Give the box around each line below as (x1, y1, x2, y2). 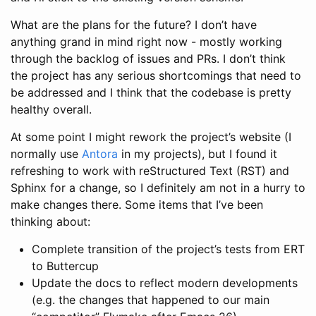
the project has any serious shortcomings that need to (11, 68, 301, 83)
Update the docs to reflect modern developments (32, 275, 298, 290)
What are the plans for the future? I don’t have (11, 17, 257, 32)
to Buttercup (32, 258, 99, 273)
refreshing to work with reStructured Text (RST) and (11, 163, 289, 178)
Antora (82, 146, 118, 161)
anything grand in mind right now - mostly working (11, 34, 282, 49)
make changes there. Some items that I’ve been (11, 197, 263, 212)
